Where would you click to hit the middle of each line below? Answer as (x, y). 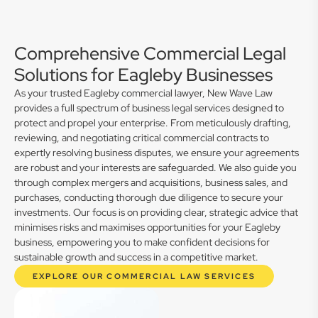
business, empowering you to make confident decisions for (142, 242)
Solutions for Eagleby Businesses (143, 75)
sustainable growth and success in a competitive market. (136, 257)
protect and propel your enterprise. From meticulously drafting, (153, 123)
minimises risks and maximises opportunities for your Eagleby (147, 227)
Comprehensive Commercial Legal (150, 54)
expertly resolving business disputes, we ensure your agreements (157, 153)
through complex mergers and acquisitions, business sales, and (151, 182)
